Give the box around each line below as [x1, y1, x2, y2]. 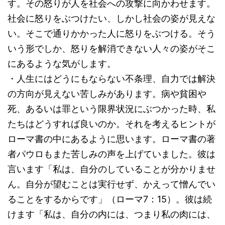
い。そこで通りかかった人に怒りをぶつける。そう [8, 28, 215, 39]
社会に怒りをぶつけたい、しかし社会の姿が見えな [8, 13, 215, 24]
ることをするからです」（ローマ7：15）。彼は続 [8, 194, 212, 204]
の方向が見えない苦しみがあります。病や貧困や [8, 88, 206, 99]
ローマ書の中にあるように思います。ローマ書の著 [8, 134, 215, 144]
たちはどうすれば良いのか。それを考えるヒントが [8, 119, 215, 129]
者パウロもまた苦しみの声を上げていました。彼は [8, 149, 215, 159]
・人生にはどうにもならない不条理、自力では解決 [8, 73, 215, 84]
